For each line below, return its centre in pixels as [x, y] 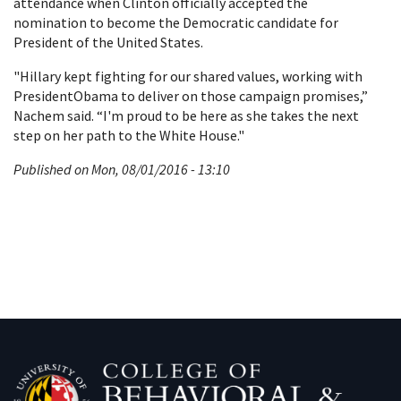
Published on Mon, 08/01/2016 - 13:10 [122, 169]
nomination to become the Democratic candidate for [176, 22]
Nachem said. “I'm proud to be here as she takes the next [186, 115]
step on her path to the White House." [129, 135]
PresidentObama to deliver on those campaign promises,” [191, 96]
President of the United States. [108, 42]
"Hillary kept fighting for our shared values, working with [188, 76]
